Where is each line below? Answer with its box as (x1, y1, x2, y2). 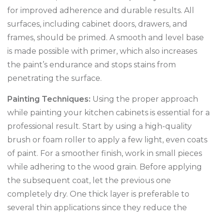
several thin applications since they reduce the (7, 203, 187, 212)
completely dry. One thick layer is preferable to (7, 189, 189, 199)
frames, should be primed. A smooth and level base (7, 33, 204, 42)
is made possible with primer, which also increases (7, 46, 197, 56)
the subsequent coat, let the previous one (7, 176, 171, 185)
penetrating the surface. (7, 74, 102, 83)
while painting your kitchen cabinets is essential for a (7, 108, 210, 117)
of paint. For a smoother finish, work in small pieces (7, 149, 202, 158)
